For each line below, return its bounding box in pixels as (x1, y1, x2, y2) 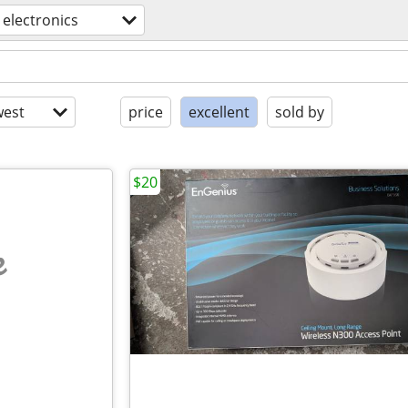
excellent (189, 102, 250, 122)
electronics (3, 10, 78, 30)
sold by (275, 102, 324, 122)
